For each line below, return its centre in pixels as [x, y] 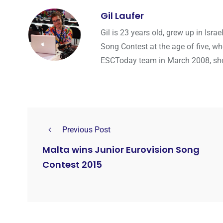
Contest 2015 [72, 165]
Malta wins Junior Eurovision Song [121, 150]
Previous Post [86, 130]
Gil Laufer [122, 16]
